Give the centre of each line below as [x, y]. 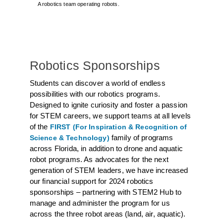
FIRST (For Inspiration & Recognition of [118, 127]
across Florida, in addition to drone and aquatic [106, 149]
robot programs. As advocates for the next [99, 160]
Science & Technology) [69, 138]
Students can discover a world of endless [97, 83]
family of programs [141, 138]
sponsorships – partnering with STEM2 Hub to [106, 192]
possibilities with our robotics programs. [95, 94]
